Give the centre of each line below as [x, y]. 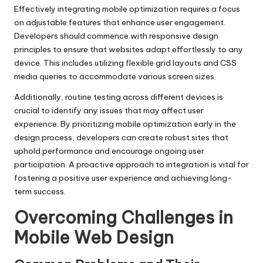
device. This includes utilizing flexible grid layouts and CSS [125, 63]
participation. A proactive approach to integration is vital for [131, 164]
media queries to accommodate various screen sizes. [115, 76]
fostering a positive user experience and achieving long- [123, 178]
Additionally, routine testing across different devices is [119, 97]
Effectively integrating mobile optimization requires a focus [127, 9]
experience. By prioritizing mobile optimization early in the [125, 124]
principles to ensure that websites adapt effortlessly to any [129, 49]
